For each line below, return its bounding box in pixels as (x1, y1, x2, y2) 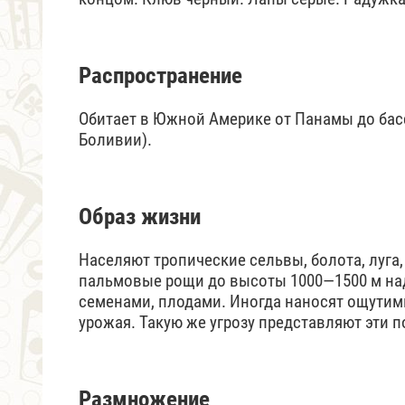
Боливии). (79, 128, 152, 150)
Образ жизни (79, 202, 201, 230)
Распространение (79, 61, 242, 89)
